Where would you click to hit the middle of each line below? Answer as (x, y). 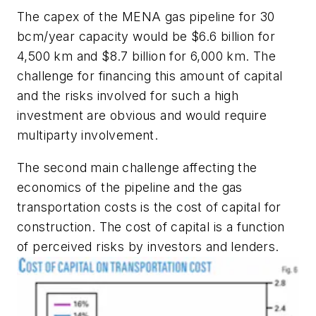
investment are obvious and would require (142, 116)
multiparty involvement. (88, 135)
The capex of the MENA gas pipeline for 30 (146, 17)
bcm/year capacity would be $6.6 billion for (146, 37)
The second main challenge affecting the (137, 168)
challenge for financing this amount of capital (150, 76)
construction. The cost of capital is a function (151, 227)
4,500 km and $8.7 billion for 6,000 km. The (147, 56)
